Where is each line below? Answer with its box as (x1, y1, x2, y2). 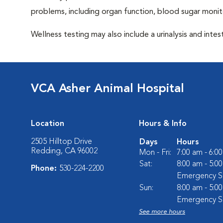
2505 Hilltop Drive (31, 138, 92, 146)
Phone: (31, 165, 59, 173)
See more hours (139, 209, 185, 215)
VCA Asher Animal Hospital (31, 83, 184, 95)
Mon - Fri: (139, 149, 171, 157)
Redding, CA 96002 (31, 147, 98, 155)
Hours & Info (139, 120, 187, 128)
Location (31, 120, 64, 128)
